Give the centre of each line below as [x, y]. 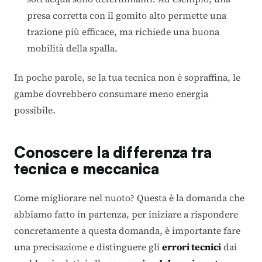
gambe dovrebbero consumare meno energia [111, 93]
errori [176, 247]
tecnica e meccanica [87, 168]
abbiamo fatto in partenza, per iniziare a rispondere [126, 214]
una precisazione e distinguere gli [88, 247]
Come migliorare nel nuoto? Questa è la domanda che [129, 197]
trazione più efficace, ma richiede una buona [123, 31]
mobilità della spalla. [72, 48]
